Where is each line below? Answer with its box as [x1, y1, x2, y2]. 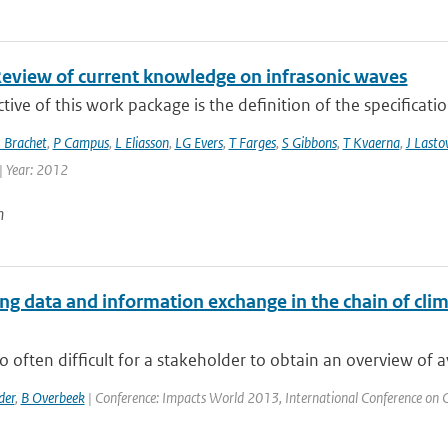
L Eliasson [114, 133, 169, 152]
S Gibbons [281, 133, 337, 152]
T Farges [228, 133, 276, 152]
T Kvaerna [342, 133, 400, 152]
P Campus [52, 133, 109, 152]
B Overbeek [20, 388, 85, 407]
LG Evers [174, 133, 223, 152]
